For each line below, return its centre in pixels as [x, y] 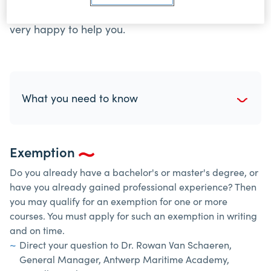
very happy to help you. [67, 29]
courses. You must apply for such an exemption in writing [133, 215]
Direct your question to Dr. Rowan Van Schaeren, [126, 244]
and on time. [37, 230]
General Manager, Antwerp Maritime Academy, [124, 259]
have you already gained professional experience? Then [133, 186]
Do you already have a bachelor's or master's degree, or [134, 172]
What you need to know [80, 98]
